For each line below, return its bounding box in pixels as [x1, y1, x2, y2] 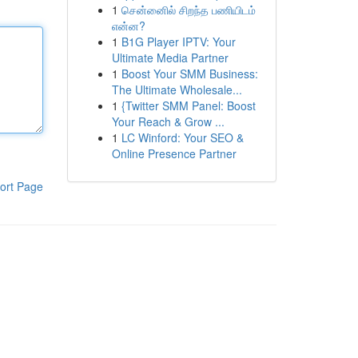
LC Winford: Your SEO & [121, 129, 244, 145]
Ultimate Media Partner [111, 50, 229, 66]
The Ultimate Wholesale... [111, 82, 242, 97]
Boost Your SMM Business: [121, 66, 258, 82]
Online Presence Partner [111, 145, 237, 161]
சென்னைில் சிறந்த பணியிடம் [121, 2, 256, 18]
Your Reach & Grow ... [111, 113, 225, 129]
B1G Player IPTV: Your [121, 34, 236, 50]
